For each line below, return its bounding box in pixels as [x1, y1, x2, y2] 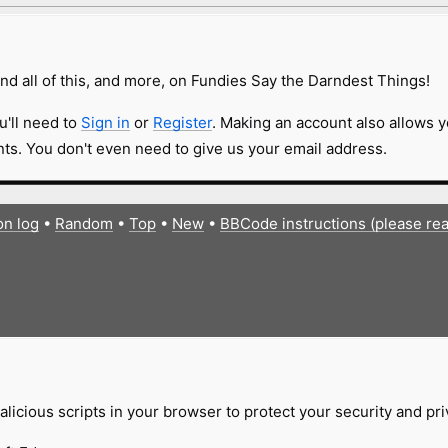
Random [54, 214, 113, 234]
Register [152, 112, 212, 132]
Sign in [80, 112, 130, 132]
